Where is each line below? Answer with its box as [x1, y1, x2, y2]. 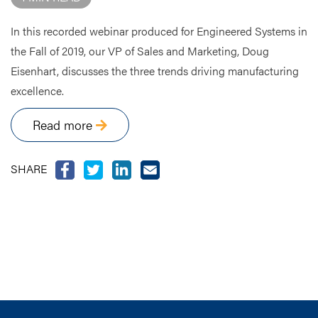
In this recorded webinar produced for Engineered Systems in [11, 22, 307, 39]
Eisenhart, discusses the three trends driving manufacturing [11, 62, 299, 79]
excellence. [11, 82, 64, 99]
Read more [33, 115, 96, 133]
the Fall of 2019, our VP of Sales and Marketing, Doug [11, 42, 269, 59]
